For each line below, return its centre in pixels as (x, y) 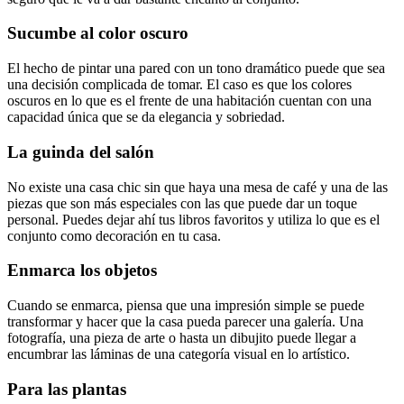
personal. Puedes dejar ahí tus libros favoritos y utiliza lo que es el (193, 219)
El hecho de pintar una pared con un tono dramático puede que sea (196, 69)
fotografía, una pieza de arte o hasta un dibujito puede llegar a (182, 338)
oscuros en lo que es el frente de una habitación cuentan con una (189, 101)
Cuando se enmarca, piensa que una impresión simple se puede (186, 306)
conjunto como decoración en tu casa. (114, 235)
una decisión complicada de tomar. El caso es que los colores (179, 85)
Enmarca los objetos (82, 271)
